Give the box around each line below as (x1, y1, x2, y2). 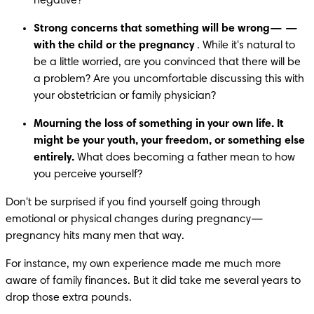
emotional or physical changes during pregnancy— (6, 213, 264, 225)
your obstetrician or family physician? (34, 90, 216, 102)
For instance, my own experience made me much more (6, 258, 281, 270)
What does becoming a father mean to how (74, 151, 295, 163)
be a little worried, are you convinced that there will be (34, 56, 301, 68)
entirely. (34, 151, 74, 163)
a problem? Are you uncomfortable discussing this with (34, 73, 304, 85)
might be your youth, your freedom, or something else (34, 135, 305, 146)
